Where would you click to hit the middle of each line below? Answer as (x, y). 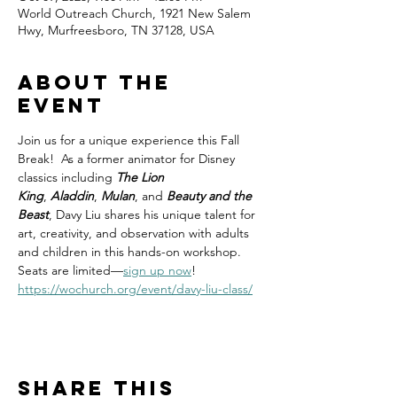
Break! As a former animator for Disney (128, 159)
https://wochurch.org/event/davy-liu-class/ (135, 289)
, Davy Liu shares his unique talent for (154, 214)
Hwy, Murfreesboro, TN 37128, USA (116, 30)
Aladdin (72, 196)
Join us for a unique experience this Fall (130, 140)
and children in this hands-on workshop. (131, 252)
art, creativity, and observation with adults (135, 233)
